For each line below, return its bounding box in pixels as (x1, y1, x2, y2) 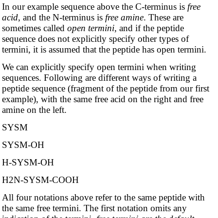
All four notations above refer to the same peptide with (1, 192, 205, 203)
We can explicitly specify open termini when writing (1, 62, 196, 73)
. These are (143, 12, 183, 23)
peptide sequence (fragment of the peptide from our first (1, 83, 209, 94)
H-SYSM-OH (1, 157, 54, 168)
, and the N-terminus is (18, 12, 105, 23)
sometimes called (1, 23, 67, 34)
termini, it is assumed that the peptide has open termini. (1, 44, 206, 55)
